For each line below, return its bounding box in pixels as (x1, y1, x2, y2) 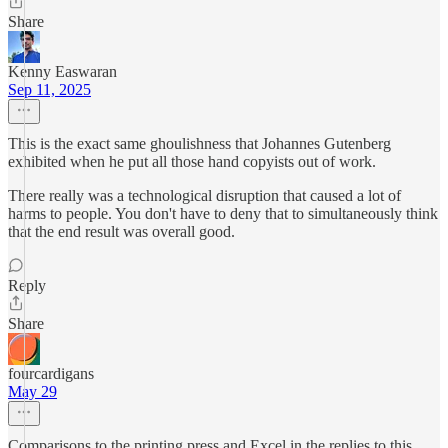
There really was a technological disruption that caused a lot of (8, 187, 401, 204)
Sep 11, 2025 (8, 81, 91, 98)
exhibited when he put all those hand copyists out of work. (8, 153, 376, 170)
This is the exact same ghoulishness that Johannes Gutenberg (8, 135, 391, 152)
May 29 (8, 383, 57, 400)
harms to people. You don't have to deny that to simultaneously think (8, 205, 438, 222)
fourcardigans (8, 365, 94, 382)
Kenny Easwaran (8, 63, 117, 80)
